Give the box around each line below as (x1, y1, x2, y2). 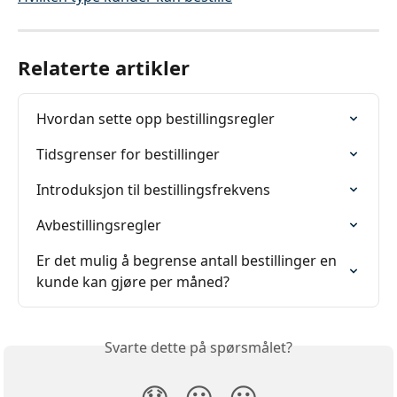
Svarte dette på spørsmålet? (105, 337, 292, 357)
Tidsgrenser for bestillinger (36, 144, 220, 164)
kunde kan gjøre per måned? (36, 271, 230, 292)
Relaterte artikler (18, 53, 190, 81)
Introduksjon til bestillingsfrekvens (36, 179, 270, 199)
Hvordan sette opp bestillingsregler (36, 108, 275, 128)
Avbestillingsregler (36, 214, 161, 235)
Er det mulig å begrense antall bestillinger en (36, 250, 340, 270)
